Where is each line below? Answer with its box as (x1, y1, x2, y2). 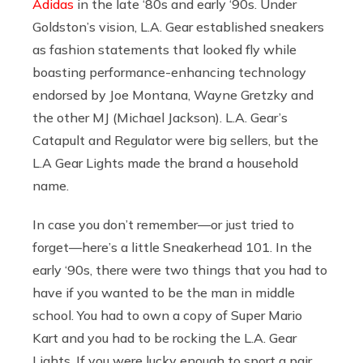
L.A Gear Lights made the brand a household (32, 155, 298, 172)
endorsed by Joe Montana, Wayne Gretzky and (32, 87, 314, 104)
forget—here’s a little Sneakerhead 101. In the (32, 239, 312, 256)
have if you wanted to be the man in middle (32, 284, 295, 301)
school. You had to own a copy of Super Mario (32, 307, 302, 324)
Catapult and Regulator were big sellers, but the (32, 132, 318, 149)
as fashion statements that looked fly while (32, 41, 297, 58)
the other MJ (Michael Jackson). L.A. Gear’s (32, 109, 288, 126)
